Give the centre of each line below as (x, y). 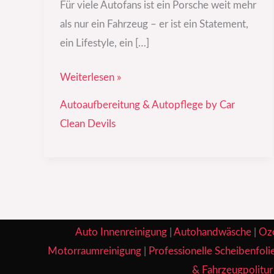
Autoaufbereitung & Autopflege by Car (147, 105)
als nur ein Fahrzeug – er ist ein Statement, (154, 24)
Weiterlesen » (90, 78)
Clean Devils (87, 124)
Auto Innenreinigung (121, 232)
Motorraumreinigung (94, 251)
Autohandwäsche (212, 232)
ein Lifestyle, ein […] (104, 43)
